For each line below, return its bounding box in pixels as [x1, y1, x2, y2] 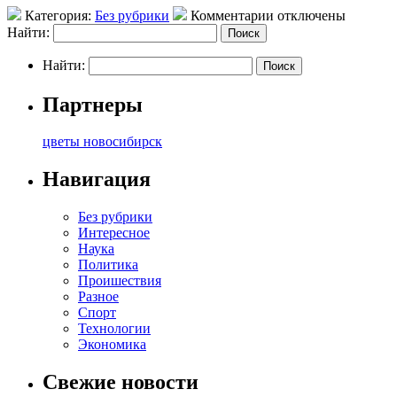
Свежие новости [43, 370, 198, 394]
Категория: [21, 7, 95, 23]
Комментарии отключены [191, 7, 346, 23]
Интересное [78, 225, 150, 241]
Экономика [78, 337, 146, 353]
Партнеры [43, 92, 143, 116]
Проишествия [78, 273, 161, 289]
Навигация [43, 167, 151, 191]
